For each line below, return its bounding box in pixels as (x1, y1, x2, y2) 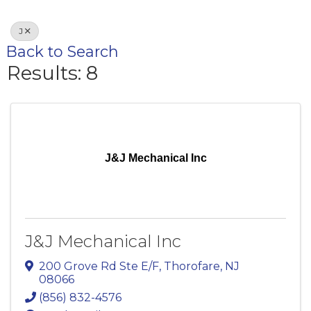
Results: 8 (7, 61, 98, 85)
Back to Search (6, 42, 119, 60)
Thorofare (164, 259, 220, 273)
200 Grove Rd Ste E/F (39, 259, 159, 273)
